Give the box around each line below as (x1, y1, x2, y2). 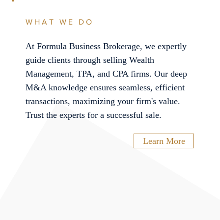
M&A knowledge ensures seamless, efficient (25, 82, 185, 93)
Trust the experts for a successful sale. (25, 110, 162, 120)
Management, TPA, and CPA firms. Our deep (25, 69, 187, 79)
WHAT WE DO (25, 18, 94, 27)
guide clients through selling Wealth (25, 55, 154, 65)
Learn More (142, 136, 185, 146)
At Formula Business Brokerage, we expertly (25, 41, 187, 52)
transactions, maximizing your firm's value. (25, 96, 180, 107)
